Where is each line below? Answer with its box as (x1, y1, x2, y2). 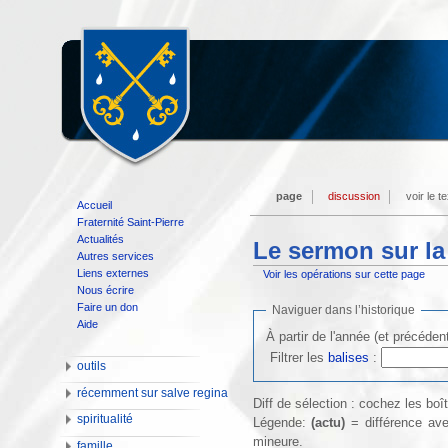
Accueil (77, 198, 113, 211)
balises (328, 351, 370, 366)
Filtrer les (270, 351, 329, 366)
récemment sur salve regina (77, 386, 229, 399)
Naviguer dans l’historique (272, 303, 416, 318)
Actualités (77, 232, 125, 245)
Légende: (252, 415, 312, 430)
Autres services (77, 249, 155, 262)
